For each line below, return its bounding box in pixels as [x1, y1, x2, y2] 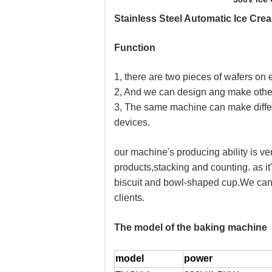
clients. [114, 192, 144, 203]
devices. [114, 117, 150, 127]
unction [120, 42, 155, 53]
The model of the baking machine [114, 222, 267, 233]
